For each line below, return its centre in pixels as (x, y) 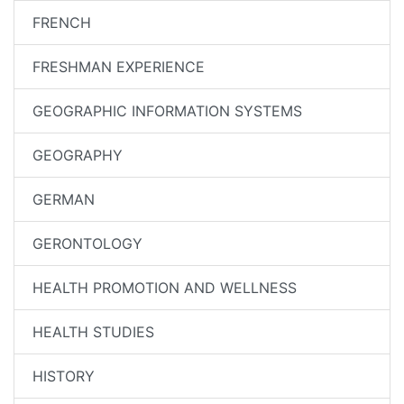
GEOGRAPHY (78, 155)
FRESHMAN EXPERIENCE (119, 67)
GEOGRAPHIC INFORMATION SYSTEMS (167, 111)
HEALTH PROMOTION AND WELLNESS (165, 288)
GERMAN (64, 199)
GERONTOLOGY (87, 243)
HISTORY (64, 376)
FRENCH (62, 23)
